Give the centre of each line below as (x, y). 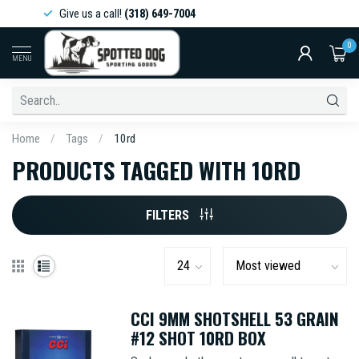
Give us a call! (67, 14)
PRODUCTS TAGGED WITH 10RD (156, 170)
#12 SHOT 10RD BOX (198, 338)
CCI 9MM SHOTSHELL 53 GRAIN (234, 319)
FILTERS (169, 215)
